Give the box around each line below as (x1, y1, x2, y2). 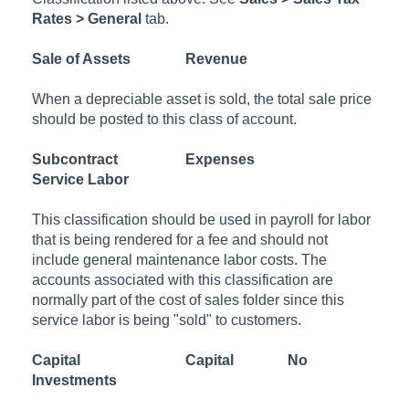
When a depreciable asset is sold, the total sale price (32, 90, 372, 107)
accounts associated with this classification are (32, 271, 334, 288)
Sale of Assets (32, 50, 131, 67)
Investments (32, 372, 118, 388)
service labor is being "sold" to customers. (32, 311, 302, 328)
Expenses (185, 151, 256, 167)
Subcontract (32, 151, 119, 167)
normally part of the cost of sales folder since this (32, 291, 345, 308)
